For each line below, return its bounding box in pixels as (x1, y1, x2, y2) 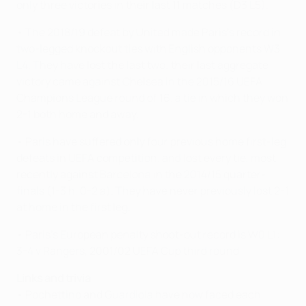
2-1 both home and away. (16, 107, 139, 122)
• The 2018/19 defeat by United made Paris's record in (16, 25, 281, 40)
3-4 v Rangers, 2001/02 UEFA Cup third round (16, 243, 239, 259)
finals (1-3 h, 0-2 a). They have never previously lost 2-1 (16, 183, 289, 199)
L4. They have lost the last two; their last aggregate (16, 57, 268, 73)
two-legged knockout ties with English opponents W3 (16, 41, 280, 57)
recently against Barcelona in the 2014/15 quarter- (16, 167, 266, 182)
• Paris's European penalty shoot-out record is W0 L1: (16, 227, 280, 242)
